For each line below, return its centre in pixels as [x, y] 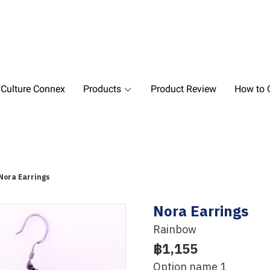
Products [102, 89]
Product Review [184, 89]
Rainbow [175, 230]
